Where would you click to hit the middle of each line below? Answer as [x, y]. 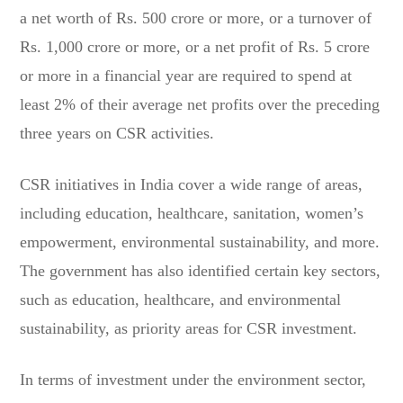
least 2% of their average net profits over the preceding [200, 104]
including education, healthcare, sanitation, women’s [192, 213]
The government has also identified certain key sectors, [201, 270]
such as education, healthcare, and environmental [181, 299]
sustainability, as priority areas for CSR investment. [189, 328]
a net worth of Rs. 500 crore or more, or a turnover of [196, 18]
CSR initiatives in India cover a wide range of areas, [192, 184]
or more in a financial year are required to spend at [186, 75]
